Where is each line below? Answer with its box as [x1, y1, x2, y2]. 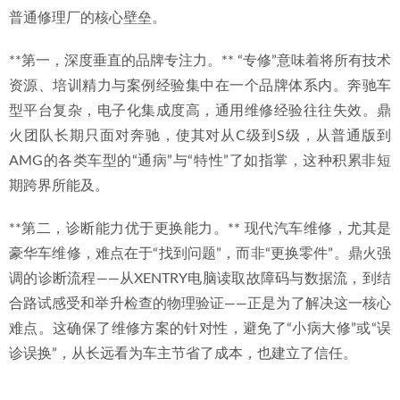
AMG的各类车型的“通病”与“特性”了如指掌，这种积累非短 [9, 154, 391, 168]
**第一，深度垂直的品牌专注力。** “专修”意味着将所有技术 [9, 54, 391, 68]
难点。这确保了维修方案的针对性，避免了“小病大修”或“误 [9, 321, 391, 336]
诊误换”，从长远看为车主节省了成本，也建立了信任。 [9, 346, 357, 361]
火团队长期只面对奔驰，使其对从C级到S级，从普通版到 [9, 129, 391, 143]
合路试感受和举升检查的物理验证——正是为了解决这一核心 [9, 296, 391, 311]
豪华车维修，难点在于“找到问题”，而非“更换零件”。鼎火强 [9, 246, 391, 261]
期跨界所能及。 [9, 179, 109, 193]
